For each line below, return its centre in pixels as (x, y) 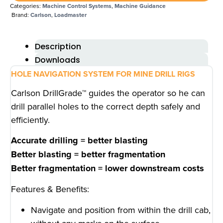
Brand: (21, 14)
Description (58, 46)
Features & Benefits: (50, 189)
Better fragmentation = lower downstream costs (108, 168)
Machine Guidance (140, 6)
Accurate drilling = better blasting (79, 140)
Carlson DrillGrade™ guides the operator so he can (108, 93)
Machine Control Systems (77, 6)
